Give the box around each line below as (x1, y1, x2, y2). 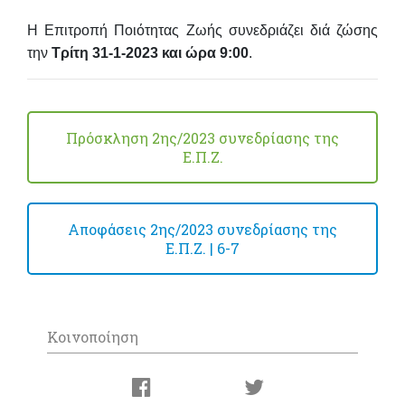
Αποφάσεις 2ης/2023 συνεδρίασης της (68, 220, 337, 240)
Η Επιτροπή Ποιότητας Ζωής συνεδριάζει (27, 22, 310, 38)
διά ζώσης (309, 22, 379, 38)
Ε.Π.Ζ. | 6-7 (165, 239, 240, 259)
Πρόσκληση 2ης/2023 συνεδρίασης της (66, 127, 339, 147)
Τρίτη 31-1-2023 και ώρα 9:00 (52, 44, 249, 61)
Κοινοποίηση (47, 326, 138, 346)
